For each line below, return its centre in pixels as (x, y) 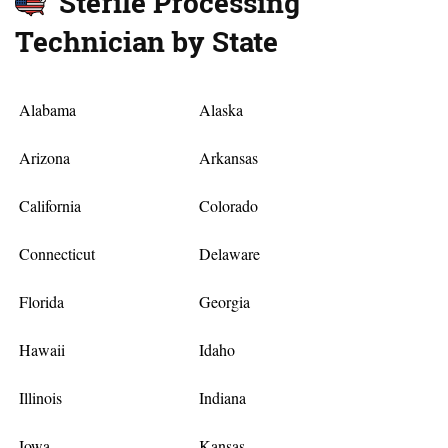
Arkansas (228, 158)
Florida (42, 302)
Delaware (229, 254)
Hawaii (42, 350)
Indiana (222, 398)
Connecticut (57, 254)
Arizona (45, 158)
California (50, 206)
